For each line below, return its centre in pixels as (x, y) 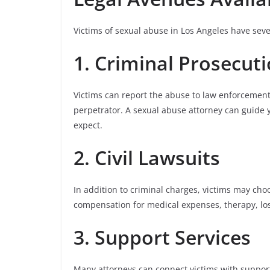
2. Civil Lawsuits (147, 158)
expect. (88, 125)
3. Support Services (162, 237)
